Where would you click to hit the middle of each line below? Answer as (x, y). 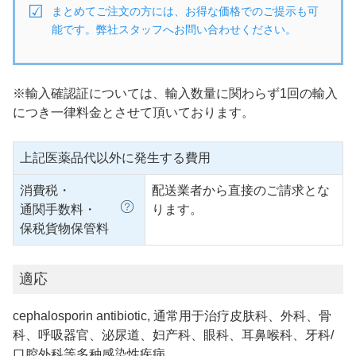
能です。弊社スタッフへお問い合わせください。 (174, 29)
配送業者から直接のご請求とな (241, 190)
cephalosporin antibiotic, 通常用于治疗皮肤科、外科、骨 (172, 315)
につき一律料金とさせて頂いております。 (133, 112)
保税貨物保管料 (64, 228)
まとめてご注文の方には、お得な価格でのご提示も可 (185, 11)
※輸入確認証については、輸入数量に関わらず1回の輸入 (175, 93)
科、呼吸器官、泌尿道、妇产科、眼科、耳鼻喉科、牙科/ (173, 335)
